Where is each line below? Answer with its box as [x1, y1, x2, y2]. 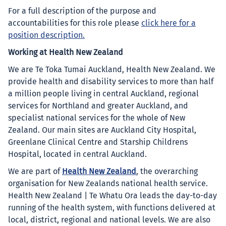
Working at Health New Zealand [8, 48, 123, 56]
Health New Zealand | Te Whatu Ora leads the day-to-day [8, 192, 217, 200]
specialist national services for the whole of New [8, 114, 185, 122]
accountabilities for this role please [8, 19, 141, 27]
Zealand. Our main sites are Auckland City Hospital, [8, 126, 196, 134]
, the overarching [136, 167, 198, 176]
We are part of [8, 167, 62, 176]
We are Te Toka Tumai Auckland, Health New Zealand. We [8, 66, 215, 74]
